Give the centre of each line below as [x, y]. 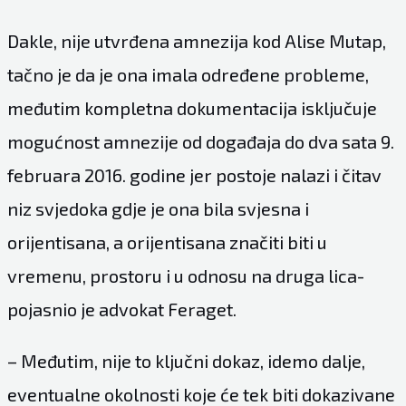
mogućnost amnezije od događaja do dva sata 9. [200, 141]
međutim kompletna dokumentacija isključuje [192, 107]
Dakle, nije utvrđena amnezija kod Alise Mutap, [196, 40]
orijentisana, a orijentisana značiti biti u [167, 242]
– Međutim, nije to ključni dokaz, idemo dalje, [186, 360]
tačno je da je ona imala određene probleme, [188, 74]
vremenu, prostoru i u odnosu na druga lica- [185, 275]
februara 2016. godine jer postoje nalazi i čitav [194, 174]
